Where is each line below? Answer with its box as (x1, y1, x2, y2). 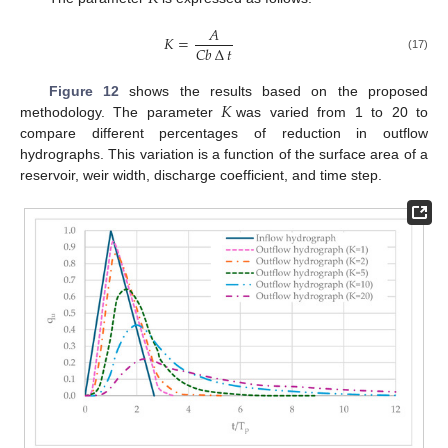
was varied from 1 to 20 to (236, 103, 429, 120)
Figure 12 (48, 82, 119, 99)
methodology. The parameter (20, 103, 222, 120)
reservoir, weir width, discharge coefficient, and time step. (20, 166, 382, 183)
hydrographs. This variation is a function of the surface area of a (20, 145, 428, 162)
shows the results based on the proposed (118, 82, 429, 99)
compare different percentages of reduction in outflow (20, 124, 428, 141)
